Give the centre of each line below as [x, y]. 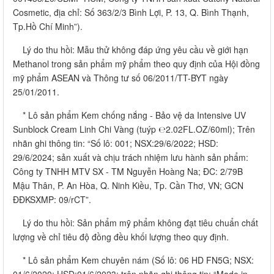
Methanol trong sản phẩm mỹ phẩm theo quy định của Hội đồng [136, 63]
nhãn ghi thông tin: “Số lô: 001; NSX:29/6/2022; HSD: [116, 143]
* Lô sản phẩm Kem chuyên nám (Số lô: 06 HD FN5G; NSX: [133, 260]
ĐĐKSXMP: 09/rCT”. [52, 199]
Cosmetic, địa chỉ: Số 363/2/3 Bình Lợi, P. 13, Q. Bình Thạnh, [131, 12]
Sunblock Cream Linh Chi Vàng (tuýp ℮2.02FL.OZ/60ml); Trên [134, 129]
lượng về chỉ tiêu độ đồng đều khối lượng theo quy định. [121, 236]
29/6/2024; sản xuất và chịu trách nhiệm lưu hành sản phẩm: [131, 157]
